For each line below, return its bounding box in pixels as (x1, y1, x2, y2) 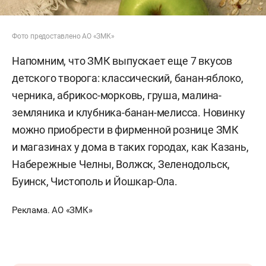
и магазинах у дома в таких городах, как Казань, (12, 141, 249, 154)
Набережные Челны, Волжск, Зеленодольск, (12, 158, 230, 171)
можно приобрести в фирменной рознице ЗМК (12, 123, 239, 137)
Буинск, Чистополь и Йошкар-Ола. (12, 175, 178, 188)
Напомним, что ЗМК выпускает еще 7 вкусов (12, 55, 232, 68)
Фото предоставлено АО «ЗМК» (12, 32, 115, 41)
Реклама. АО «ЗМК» (12, 205, 93, 216)
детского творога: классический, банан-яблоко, (12, 72, 243, 85)
